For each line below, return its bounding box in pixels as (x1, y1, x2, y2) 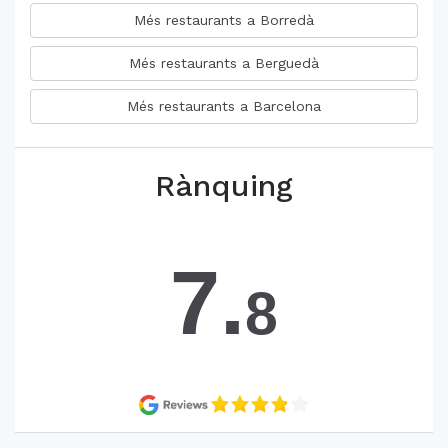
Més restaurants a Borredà (134, 12, 314, 29)
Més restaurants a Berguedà (129, 55, 319, 72)
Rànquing (155, 168, 293, 204)
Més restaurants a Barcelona (127, 98, 321, 115)
